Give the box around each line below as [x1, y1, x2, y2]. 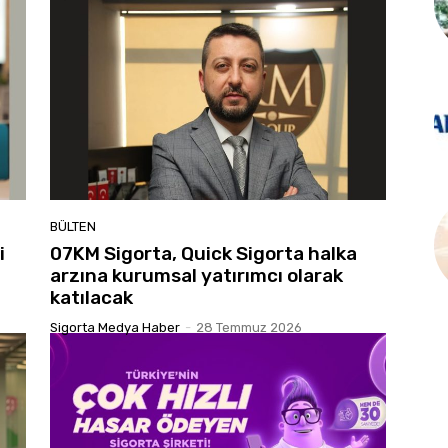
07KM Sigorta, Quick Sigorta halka [50, 242, 357, 266]
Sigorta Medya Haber [50, 320, 180, 336]
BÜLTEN [50, 219, 96, 235]
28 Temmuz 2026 [196, 320, 302, 336]
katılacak [50, 286, 133, 310]
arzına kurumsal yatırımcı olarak [50, 264, 343, 288]
